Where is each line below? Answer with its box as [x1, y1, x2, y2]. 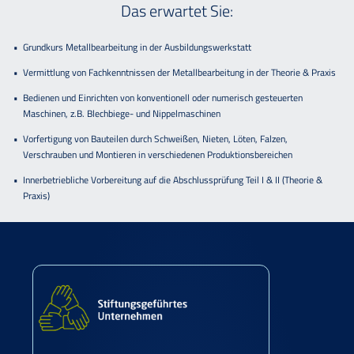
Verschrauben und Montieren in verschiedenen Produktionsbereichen [23, 147, 293, 163]
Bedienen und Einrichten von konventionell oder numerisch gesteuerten [23, 90, 303, 106]
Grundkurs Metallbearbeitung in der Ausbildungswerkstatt [23, 40, 252, 55]
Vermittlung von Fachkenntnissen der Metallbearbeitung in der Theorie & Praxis [23, 65, 337, 81]
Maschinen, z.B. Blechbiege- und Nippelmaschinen [23, 106, 221, 122]
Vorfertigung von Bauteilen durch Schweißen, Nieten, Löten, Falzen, [23, 131, 288, 147]
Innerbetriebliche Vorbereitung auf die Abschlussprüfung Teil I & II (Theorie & [23, 172, 323, 188]
